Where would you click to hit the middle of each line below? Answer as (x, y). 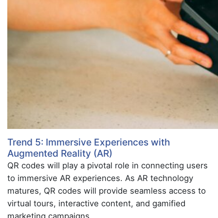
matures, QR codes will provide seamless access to (107, 191)
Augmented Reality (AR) (60, 153)
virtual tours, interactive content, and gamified (96, 203)
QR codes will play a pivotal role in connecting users (108, 165)
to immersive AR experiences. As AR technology (100, 178)
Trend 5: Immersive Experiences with (89, 142)
